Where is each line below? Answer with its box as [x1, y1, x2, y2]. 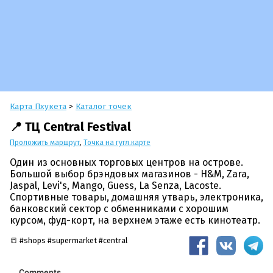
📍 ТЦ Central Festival [10, 119, 131, 134]
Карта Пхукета [10, 101, 66, 112]
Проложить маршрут [10, 138, 80, 147]
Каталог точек [76, 101, 132, 112]
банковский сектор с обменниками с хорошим [10, 203, 229, 215]
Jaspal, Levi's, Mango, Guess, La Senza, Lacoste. [10, 180, 221, 192]
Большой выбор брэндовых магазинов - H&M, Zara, [10, 168, 249, 180]
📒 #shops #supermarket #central [10, 236, 127, 246]
